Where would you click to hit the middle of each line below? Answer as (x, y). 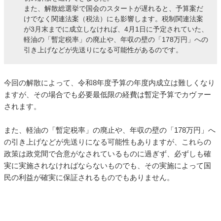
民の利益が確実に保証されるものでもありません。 (89, 178)
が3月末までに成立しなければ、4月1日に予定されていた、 (116, 29)
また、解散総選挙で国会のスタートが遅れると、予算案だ (113, 9)
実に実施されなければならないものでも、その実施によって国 (108, 166)
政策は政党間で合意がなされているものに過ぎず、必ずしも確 (108, 154)
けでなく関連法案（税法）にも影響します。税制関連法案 (113, 19)
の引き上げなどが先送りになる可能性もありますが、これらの (108, 142)
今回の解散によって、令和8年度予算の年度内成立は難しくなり (110, 83)
